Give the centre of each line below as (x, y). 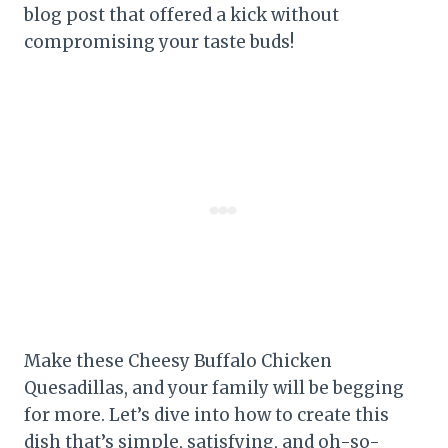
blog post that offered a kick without (181, 14)
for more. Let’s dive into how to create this (206, 414)
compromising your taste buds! (159, 41)
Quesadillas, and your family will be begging (214, 387)
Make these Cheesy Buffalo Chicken (178, 360)
